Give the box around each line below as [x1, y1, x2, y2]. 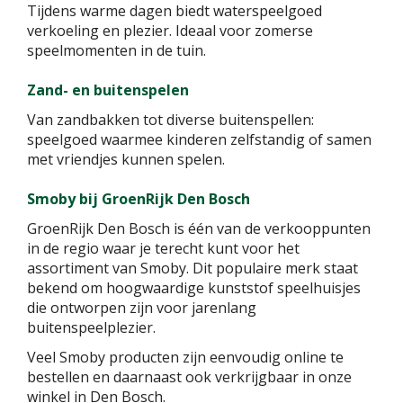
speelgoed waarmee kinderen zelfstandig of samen [27, 129, 372, 149]
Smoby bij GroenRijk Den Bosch [27, 188, 250, 209]
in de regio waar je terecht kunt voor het [27, 237, 300, 258]
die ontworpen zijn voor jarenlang [27, 297, 256, 318]
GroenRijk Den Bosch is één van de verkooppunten [27, 218, 371, 238]
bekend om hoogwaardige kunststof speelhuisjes [27, 277, 361, 298]
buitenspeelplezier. [27, 317, 156, 337]
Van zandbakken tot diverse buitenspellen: [27, 109, 314, 130]
